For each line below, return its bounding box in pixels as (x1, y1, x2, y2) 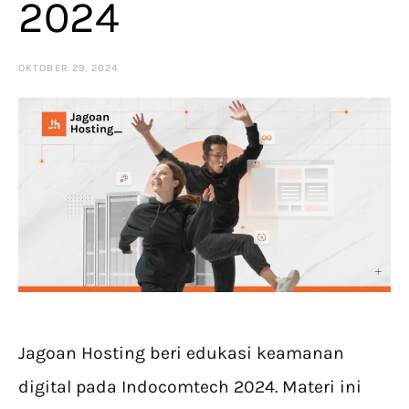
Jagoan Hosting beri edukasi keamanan (18, 342, 344, 364)
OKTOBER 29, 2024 (18, 62, 119, 74)
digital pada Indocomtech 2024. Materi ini (18, 376, 362, 398)
